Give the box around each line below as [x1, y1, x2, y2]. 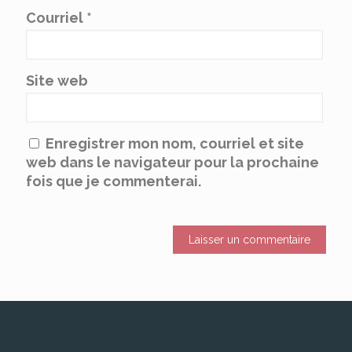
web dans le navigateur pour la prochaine [26, 154, 319, 171]
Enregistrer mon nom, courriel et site [46, 135, 304, 152]
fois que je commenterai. [26, 173, 201, 190]
